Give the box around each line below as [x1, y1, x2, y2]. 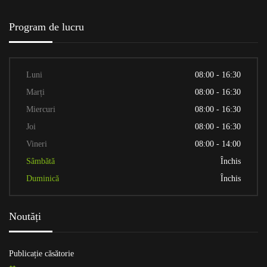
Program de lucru [9, 21, 84, 33]
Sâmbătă [26, 157, 55, 166]
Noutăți [9, 210, 41, 222]
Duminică [26, 174, 59, 183]
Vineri [26, 139, 47, 148]
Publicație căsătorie [9, 249, 74, 258]
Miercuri [26, 105, 55, 114]
